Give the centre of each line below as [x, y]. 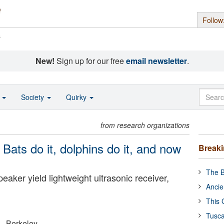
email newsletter [156, 61]
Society [33, 97]
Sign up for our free [90, 61]
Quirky [77, 97]
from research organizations [145, 125]
